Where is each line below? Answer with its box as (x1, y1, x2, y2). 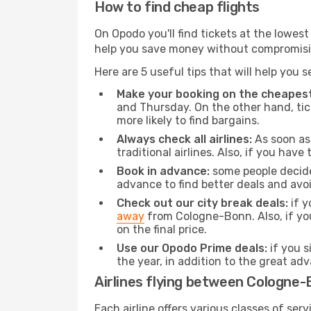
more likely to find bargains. (117, 114, 260, 127)
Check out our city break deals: (117, 196, 288, 210)
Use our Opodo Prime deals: (117, 242, 267, 255)
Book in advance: (117, 165, 210, 178)
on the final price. (117, 223, 207, 236)
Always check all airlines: (117, 133, 252, 146)
